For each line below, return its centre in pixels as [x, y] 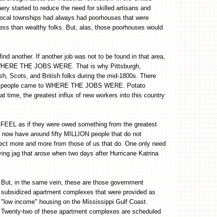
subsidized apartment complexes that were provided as [78, 192]
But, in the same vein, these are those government [72, 182]
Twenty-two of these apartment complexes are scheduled [81, 211]
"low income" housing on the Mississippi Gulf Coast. [74, 201]
